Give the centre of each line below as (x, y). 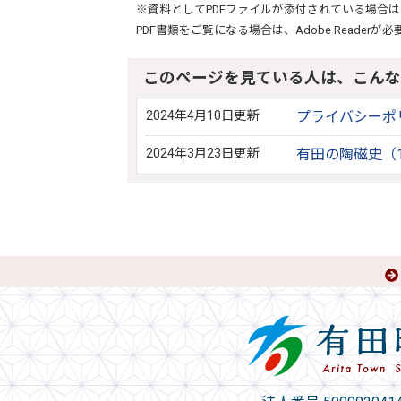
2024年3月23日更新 (202, 154)
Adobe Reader (333, 30)
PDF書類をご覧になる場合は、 (216, 30)
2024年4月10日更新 (202, 116)
